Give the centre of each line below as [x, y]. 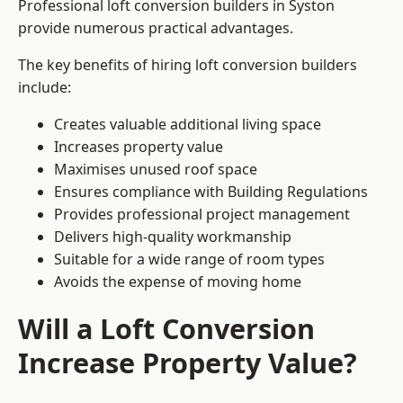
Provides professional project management [202, 215]
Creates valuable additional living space [188, 125]
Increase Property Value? [188, 363]
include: [45, 88]
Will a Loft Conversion [166, 329]
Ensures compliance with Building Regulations [211, 192]
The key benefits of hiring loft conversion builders [188, 65]
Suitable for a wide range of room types [189, 260]
